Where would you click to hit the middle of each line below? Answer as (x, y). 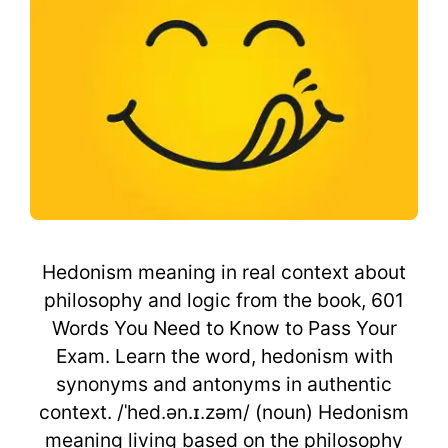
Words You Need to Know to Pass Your (224, 328)
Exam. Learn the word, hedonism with (224, 356)
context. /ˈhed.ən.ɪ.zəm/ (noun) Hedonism (224, 412)
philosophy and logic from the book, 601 (224, 300)
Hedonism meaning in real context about (224, 272)
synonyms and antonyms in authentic (224, 384)
